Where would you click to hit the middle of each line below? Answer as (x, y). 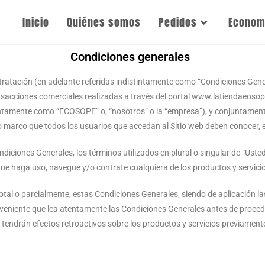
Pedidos (178, 22)
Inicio (36, 22)
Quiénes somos (104, 22)
